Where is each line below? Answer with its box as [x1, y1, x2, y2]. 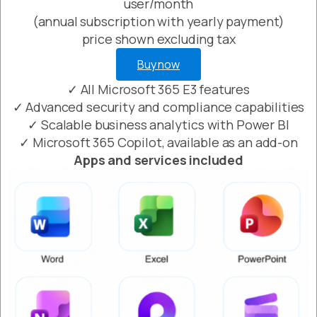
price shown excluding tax [81, 30, 236, 48]
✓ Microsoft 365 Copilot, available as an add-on [19, 134, 298, 151]
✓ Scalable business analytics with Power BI [28, 116, 289, 134]
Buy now [137, 57, 180, 73]
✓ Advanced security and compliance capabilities [12, 98, 305, 116]
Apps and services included [74, 151, 243, 169]
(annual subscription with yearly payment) [32, 13, 285, 30]
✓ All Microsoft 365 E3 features [67, 81, 250, 98]
